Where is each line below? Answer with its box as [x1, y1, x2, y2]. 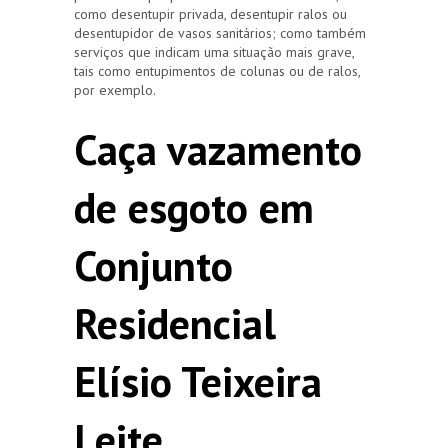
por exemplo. [74, 80, 156, 99]
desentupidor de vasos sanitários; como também [74, 23, 366, 42]
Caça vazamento [74, 121, 362, 177]
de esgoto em [74, 179, 314, 235]
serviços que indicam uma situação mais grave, [74, 42, 354, 61]
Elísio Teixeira [74, 353, 322, 409]
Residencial [74, 295, 276, 351]
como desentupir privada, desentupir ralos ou [74, 4, 347, 23]
